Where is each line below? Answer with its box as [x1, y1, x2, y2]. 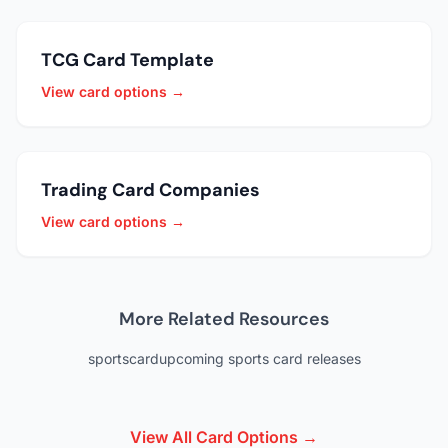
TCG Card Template [41, 47, 214, 72]
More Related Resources [119, 306, 329, 331]
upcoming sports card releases [158, 349, 361, 367]
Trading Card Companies [41, 177, 260, 202]
